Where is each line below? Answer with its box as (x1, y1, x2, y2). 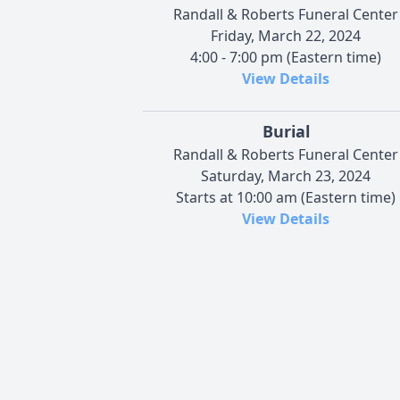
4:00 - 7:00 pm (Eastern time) (190, 46, 381, 67)
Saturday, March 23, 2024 (201, 165, 371, 186)
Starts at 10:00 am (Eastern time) (176, 187, 396, 207)
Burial (262, 120, 310, 142)
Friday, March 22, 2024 (211, 25, 361, 46)
